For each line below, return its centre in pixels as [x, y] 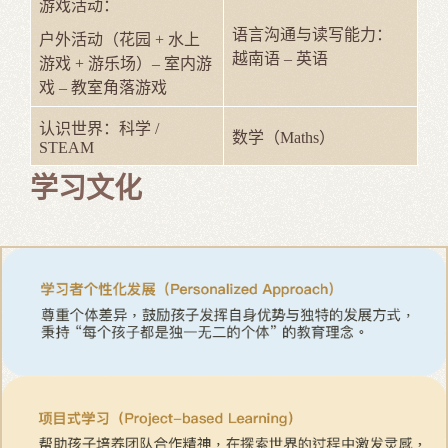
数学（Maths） [283, 137]
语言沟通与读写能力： [312, 34]
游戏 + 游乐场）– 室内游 [125, 63]
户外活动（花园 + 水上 [119, 39]
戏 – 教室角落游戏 [103, 87]
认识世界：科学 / [99, 128]
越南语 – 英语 [280, 58]
